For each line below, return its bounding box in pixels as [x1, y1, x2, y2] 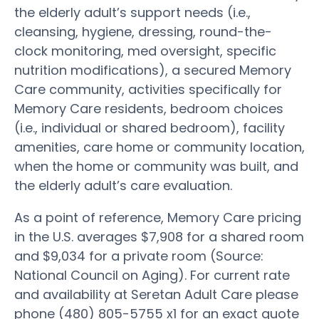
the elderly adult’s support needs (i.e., [14, 3, 251, 21]
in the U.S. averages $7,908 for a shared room [14, 227, 304, 246]
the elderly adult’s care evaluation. [14, 176, 232, 194]
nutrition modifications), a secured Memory [14, 61, 291, 79]
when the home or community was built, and [14, 157, 298, 175]
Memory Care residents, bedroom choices [14, 99, 283, 117]
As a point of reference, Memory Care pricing [14, 208, 301, 226]
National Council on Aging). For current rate [14, 266, 290, 284]
